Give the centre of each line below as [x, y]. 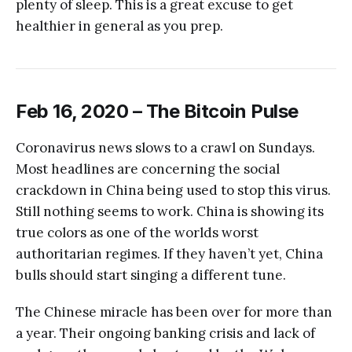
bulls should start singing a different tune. [151, 275]
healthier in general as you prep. [119, 26]
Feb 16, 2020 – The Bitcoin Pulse [157, 111]
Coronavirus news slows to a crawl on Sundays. [165, 147]
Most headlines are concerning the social [148, 169]
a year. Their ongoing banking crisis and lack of [165, 333]
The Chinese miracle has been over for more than [174, 312]
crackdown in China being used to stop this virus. [173, 190]
